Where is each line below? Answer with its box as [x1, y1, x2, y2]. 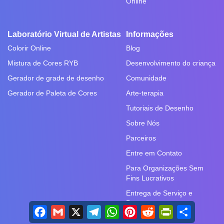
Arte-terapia [126, 89, 163, 97]
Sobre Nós [126, 119, 159, 127]
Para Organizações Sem [126, 164, 203, 172]
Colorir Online [7, 44, 51, 52]
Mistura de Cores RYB [7, 59, 78, 67]
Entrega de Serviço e [126, 189, 192, 197]
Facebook [47, 205, 81, 213]
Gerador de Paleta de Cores [7, 89, 97, 97]
